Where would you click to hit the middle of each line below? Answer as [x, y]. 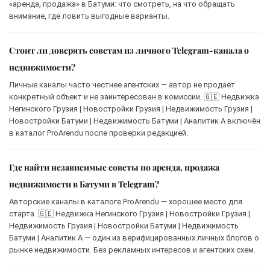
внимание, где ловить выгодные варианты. [89, 16]
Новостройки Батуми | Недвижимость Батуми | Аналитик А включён [135, 121]
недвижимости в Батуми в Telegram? [84, 184]
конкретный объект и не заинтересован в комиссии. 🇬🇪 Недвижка [134, 96]
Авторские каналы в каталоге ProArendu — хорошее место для [126, 201]
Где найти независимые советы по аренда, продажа [114, 167]
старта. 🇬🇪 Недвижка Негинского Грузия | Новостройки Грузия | [130, 213]
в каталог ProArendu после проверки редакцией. [99, 133]
